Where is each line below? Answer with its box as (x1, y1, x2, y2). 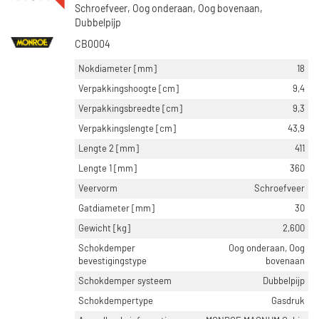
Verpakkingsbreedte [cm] (78, 104, 182, 114)
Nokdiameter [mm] (78, 64, 157, 74)
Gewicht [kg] (78, 224, 130, 234)
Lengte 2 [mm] (78, 144, 139, 154)
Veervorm (78, 184, 117, 194)
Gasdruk (271, 296, 305, 306)
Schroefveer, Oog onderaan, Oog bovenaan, (75, 4, 263, 14)
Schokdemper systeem (78, 276, 172, 286)
